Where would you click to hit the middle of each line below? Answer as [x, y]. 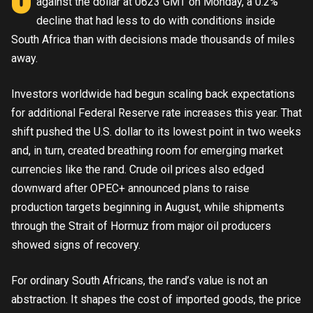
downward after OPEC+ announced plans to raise [130, 188]
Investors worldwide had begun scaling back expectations [153, 94]
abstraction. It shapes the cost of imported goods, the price [156, 299]
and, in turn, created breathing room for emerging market [147, 151]
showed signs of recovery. [76, 245]
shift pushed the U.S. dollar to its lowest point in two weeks [156, 132]
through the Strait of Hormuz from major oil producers [141, 226]
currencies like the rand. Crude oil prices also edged [138, 169]
